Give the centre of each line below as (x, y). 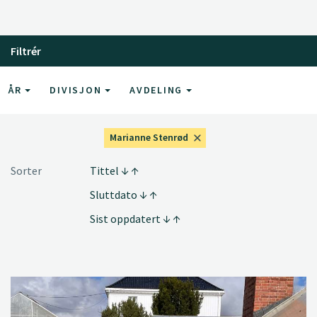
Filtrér (26, 51)
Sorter (26, 170)
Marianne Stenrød (149, 137)
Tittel (105, 170)
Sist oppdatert (126, 218)
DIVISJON (77, 90)
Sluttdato (115, 194)
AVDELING (158, 90)
